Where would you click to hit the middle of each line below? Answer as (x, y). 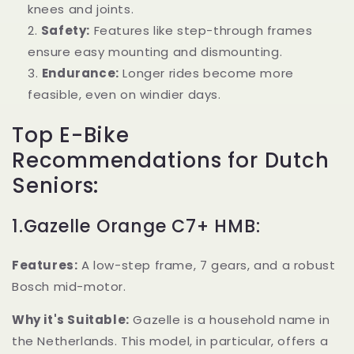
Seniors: (56, 185)
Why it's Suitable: (71, 319)
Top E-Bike (71, 135)
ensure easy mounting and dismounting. (155, 52)
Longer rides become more (206, 73)
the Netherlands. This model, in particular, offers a (170, 341)
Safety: (66, 31)
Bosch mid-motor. (69, 286)
